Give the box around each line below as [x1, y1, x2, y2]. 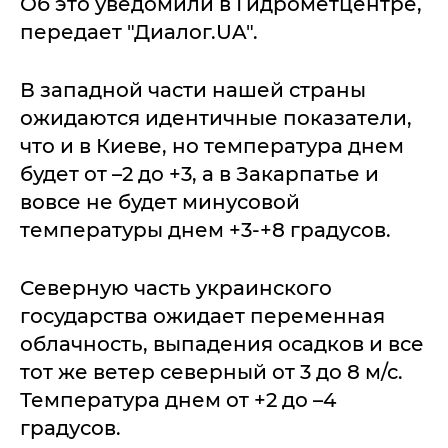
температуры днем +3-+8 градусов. [20, 217, 391, 242]
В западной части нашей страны [20, 77, 366, 102]
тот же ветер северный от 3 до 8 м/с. [20, 359, 403, 384]
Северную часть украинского [20, 275, 332, 300]
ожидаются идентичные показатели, [20, 105, 412, 130]
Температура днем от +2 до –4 [20, 387, 336, 412]
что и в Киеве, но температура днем [20, 133, 404, 158]
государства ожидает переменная [20, 303, 385, 328]
